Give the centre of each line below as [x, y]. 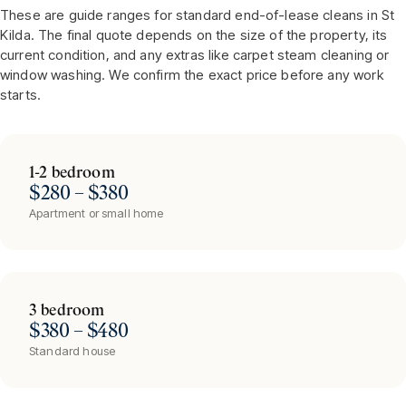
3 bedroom [67, 311]
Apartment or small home [97, 213]
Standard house [72, 351]
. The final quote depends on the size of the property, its [209, 35]
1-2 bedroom [72, 173]
